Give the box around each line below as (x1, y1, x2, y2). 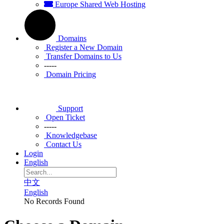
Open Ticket (44, 113, 85, 121)
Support (58, 104, 83, 112)
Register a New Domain (44, 43, 122, 51)
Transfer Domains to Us (44, 52, 121, 60)
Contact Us (44, 140, 81, 148)
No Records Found (24, 197, 84, 205)
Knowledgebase (44, 131, 97, 139)
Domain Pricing (44, 70, 96, 78)
